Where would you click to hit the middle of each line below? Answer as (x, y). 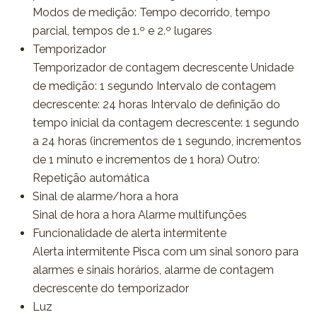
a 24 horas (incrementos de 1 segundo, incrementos (167, 142)
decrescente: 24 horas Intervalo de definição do (156, 105)
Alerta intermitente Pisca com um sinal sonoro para (165, 252)
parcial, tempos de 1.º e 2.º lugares (122, 31)
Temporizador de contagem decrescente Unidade (163, 68)
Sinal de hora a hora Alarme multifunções (139, 215)
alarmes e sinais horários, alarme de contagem (153, 270)
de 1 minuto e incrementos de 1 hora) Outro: (146, 160)
